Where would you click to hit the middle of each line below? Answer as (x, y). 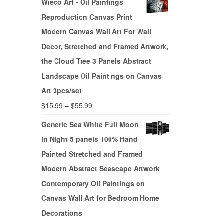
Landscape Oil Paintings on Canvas (101, 76)
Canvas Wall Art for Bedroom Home (100, 198)
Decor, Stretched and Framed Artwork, (105, 46)
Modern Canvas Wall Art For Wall (96, 32)
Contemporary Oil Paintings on (93, 183)
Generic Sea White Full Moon (90, 124)
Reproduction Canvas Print (86, 17)
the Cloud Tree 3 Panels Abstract (96, 61)
